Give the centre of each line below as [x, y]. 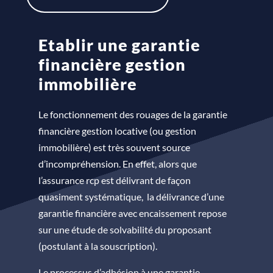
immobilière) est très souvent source [114, 147]
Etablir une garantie [119, 45]
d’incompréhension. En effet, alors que [117, 164]
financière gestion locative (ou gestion [117, 131]
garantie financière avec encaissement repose [132, 213]
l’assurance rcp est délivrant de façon [114, 180]
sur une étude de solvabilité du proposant [125, 229]
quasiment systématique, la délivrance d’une [131, 197]
